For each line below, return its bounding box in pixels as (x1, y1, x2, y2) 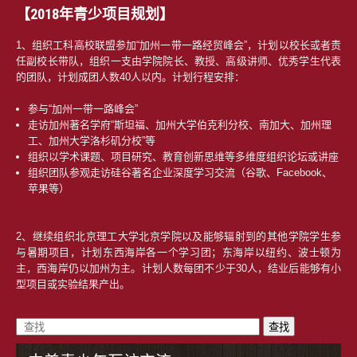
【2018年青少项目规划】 (16, 5, 174, 22)
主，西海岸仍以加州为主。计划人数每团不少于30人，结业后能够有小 (16, 261, 341, 274)
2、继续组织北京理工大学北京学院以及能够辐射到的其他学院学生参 (16, 229, 341, 242)
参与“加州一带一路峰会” (28, 102, 138, 115)
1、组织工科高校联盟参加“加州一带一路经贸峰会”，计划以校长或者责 (16, 38, 341, 51)
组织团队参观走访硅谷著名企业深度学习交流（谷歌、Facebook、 (28, 166, 332, 178)
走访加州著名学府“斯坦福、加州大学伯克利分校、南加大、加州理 (28, 118, 331, 131)
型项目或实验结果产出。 (16, 277, 130, 290)
